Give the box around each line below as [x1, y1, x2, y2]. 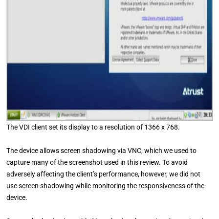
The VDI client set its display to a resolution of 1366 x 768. [6, 123, 180, 131]
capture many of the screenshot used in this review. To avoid [6, 158, 188, 166]
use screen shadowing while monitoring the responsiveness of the [6, 182, 205, 190]
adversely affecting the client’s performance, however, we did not [6, 170, 201, 178]
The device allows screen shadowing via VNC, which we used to [6, 147, 197, 154]
